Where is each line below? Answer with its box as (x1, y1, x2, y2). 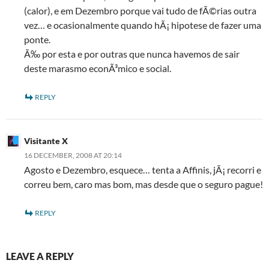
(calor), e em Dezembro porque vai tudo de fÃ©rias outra (24, 5, 256, 16)
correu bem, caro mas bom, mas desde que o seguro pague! (24, 178, 263, 190)
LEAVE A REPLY (6, 250, 74, 262)
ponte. (24, 34, 50, 45)
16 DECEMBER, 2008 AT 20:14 (24, 151, 122, 160)
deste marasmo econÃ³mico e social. (24, 62, 171, 74)
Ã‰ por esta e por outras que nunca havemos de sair (24, 48, 240, 59)
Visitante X (24, 136, 68, 146)
